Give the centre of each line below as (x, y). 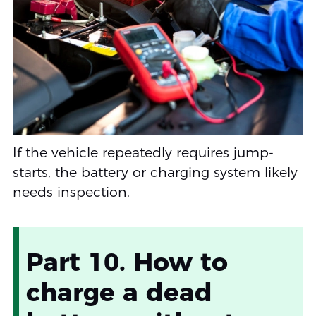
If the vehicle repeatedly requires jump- (143, 153)
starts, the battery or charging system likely (155, 173)
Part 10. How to (127, 262)
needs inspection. (71, 193)
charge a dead (119, 292)
